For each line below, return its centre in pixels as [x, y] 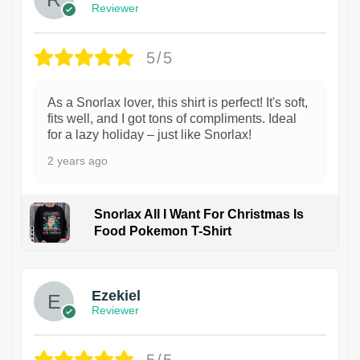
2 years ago [78, 161]
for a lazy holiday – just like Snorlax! [149, 135]
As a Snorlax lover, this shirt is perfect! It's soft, [178, 103]
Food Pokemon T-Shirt [162, 231]
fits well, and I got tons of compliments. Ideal [172, 119]
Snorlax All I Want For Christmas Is [198, 215]
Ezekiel [116, 295]
